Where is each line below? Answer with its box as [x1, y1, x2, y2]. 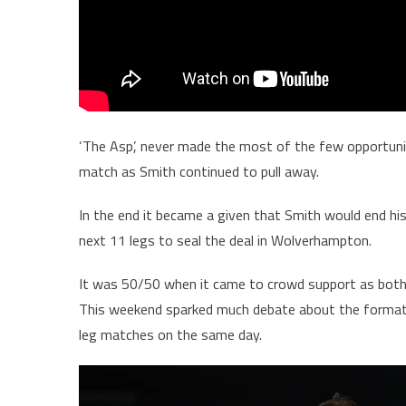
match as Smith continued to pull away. [79, 159, 319, 182]
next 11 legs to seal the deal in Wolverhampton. [79, 228, 372, 251]
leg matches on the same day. [79, 323, 262, 345]
